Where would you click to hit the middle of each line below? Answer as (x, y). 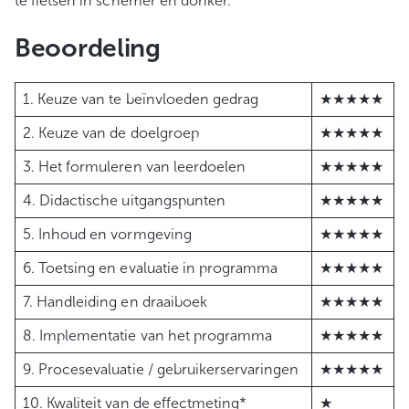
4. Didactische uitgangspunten (124, 201)
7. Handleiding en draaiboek (115, 302)
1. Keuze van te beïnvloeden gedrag (141, 100)
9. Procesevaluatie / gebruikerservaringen (161, 370)
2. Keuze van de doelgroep (111, 133)
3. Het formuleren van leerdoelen (135, 167)
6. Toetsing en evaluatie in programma (151, 268)
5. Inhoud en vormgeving (107, 235)
